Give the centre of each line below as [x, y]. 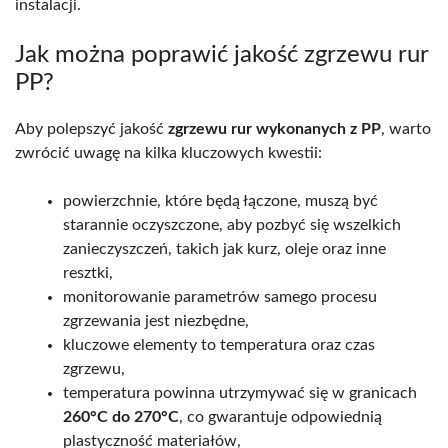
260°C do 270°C [121, 416]
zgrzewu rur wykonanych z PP [274, 128]
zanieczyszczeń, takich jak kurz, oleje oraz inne [224, 248]
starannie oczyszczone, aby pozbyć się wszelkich [232, 224]
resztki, [88, 272]
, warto [406, 128]
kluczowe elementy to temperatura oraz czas [219, 344]
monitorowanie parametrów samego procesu [220, 296]
